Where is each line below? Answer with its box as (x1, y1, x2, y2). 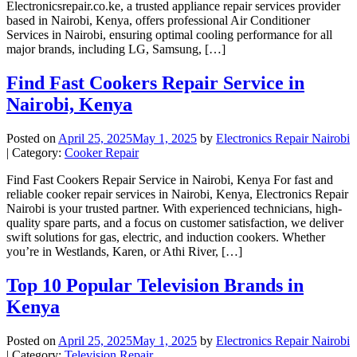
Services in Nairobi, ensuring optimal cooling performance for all (6, 28, 332, 42)
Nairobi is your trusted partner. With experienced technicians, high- (6, 201, 342, 215)
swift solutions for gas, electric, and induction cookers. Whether (6, 229, 325, 244)
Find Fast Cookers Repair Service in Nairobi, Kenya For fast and (6, 172, 333, 186)
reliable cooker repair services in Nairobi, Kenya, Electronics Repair (6, 186, 348, 201)
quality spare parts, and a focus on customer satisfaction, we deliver (6, 215, 343, 229)
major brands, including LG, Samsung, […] (6, 42, 226, 57)
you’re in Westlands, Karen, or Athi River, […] (6, 244, 242, 258)
